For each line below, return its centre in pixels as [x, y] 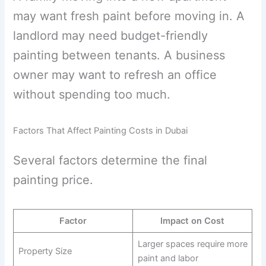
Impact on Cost [193, 221]
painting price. [53, 180]
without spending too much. [92, 95]
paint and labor [168, 259]
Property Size [45, 251]
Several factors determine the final [110, 161]
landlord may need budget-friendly [111, 36]
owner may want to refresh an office [115, 75]
